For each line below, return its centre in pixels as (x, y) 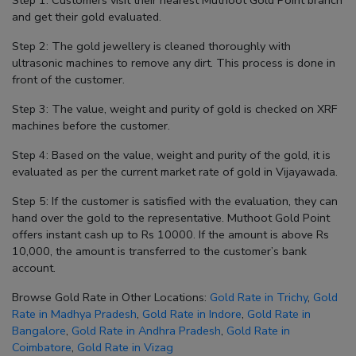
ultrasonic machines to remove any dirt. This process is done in (174, 63)
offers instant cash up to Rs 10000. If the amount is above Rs (170, 235)
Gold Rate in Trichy (259, 298)
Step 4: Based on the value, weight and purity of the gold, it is (171, 155)
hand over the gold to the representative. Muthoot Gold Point (171, 218)
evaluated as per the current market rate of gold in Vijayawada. (175, 172)
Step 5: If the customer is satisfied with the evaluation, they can (175, 201)
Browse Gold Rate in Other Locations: (111, 298)
